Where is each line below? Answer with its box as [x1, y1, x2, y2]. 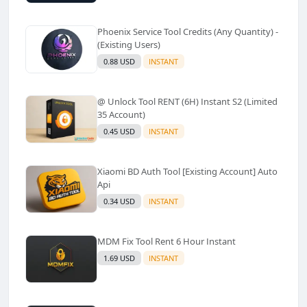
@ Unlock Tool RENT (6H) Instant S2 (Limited [97, 95, 278, 108]
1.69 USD [103, 252, 135, 263]
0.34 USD [103, 195, 135, 206]
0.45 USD [103, 125, 135, 136]
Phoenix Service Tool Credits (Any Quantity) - [97, 25, 278, 38]
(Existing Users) [97, 38, 160, 51]
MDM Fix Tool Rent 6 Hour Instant [97, 234, 236, 247]
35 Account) [97, 108, 145, 121]
